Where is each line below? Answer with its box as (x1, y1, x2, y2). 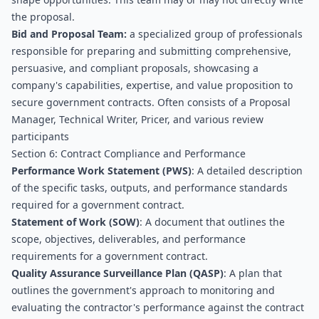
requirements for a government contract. (11, 249, 208, 263)
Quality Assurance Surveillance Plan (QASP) (11, 266, 224, 280)
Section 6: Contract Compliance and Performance (11, 147, 246, 160)
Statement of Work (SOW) (11, 215, 140, 229)
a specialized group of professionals (127, 27, 303, 41)
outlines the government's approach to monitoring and (11, 283, 275, 297)
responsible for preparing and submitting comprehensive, (11, 44, 291, 58)
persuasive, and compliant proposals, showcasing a (11, 61, 258, 75)
